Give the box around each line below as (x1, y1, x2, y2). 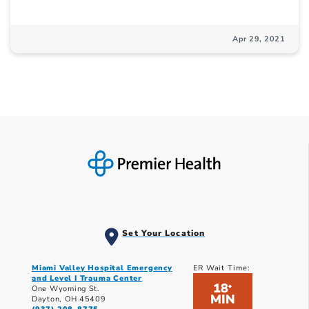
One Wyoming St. (32, 283, 100, 295)
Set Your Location (122, 228, 206, 239)
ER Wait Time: (192, 263, 250, 274)
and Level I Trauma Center (32, 273, 143, 284)
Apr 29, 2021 (232, 34, 285, 45)
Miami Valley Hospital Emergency (32, 263, 172, 274)
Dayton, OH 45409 (32, 294, 106, 305)
